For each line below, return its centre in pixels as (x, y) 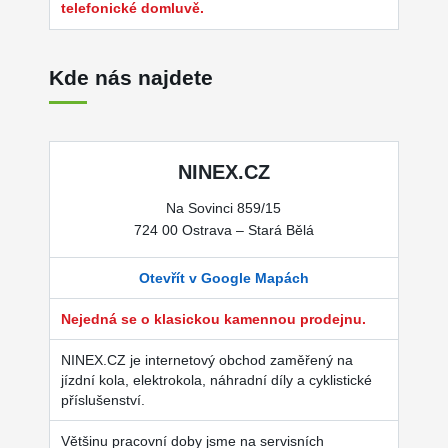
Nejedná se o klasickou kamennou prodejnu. (213, 319)
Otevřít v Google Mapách (223, 278)
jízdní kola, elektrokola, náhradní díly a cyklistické (216, 380)
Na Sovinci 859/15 (224, 208)
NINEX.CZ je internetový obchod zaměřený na (206, 360)
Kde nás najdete (130, 78)
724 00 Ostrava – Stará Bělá (223, 230)
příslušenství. (102, 400)
